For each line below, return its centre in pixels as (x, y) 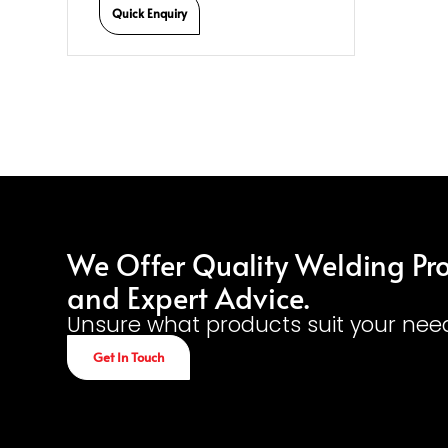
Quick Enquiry (150, 12)
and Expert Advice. (188, 297)
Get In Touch (129, 357)
